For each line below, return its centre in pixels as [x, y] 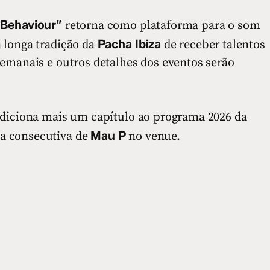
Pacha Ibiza [129, 44]
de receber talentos [213, 45]
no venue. [153, 136]
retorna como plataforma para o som [161, 25]
